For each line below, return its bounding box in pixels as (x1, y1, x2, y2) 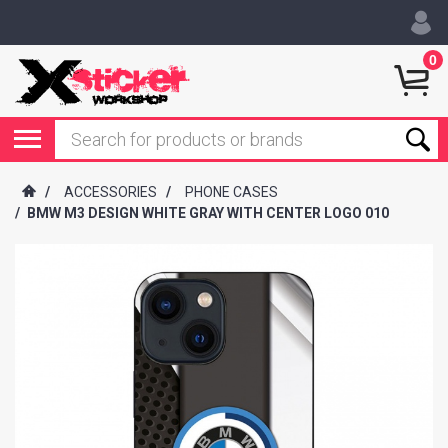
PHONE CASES (185, 184, 278, 201)
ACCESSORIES (64, 184, 157, 201)
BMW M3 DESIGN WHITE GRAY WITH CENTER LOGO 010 (27, 205, 389, 222)
